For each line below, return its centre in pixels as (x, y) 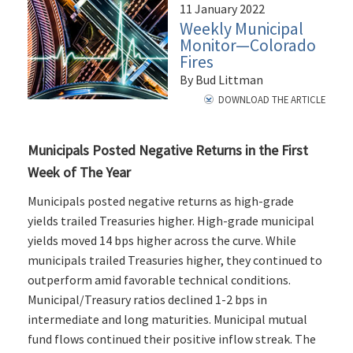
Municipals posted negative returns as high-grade (161, 201)
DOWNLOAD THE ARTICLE (272, 100)
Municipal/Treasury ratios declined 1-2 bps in (147, 300)
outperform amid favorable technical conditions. (159, 280)
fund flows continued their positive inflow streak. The (172, 339)
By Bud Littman (221, 80)
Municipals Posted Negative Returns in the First (168, 150)
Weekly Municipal (241, 29)
